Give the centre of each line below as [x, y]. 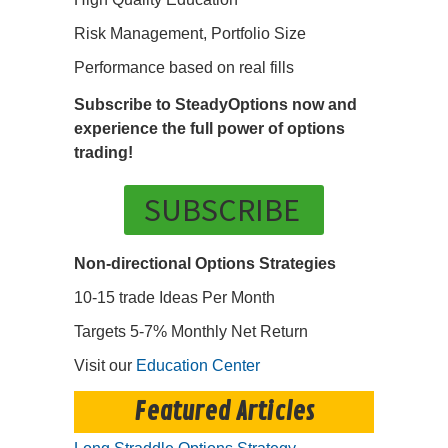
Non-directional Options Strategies [205, 264]
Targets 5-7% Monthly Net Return [191, 332]
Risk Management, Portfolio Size [190, 34]
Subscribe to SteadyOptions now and [215, 105]
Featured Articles [224, 412]
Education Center [198, 366]
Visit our [105, 366]
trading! [103, 153]
